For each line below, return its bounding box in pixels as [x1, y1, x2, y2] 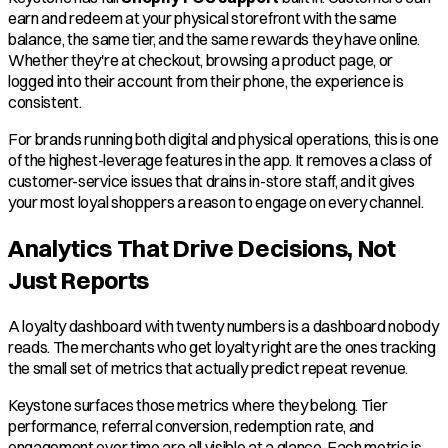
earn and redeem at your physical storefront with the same [8, 7, 397, 28]
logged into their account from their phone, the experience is [8, 70, 404, 91]
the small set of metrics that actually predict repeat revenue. [8, 358, 409, 379]
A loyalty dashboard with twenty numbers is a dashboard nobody [8, 316, 439, 337]
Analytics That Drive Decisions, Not [8, 233, 396, 264]
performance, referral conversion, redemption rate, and [8, 416, 374, 437]
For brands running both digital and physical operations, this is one [8, 128, 439, 149]
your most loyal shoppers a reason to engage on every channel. [8, 191, 424, 212]
